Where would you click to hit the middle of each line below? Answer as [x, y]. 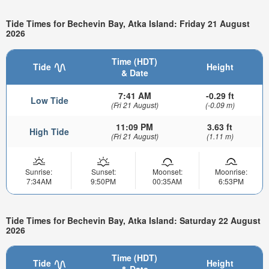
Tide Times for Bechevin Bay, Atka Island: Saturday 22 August [133, 220]
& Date [134, 73]
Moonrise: [231, 172]
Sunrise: [39, 172]
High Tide [49, 132]
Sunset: [103, 172]
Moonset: [167, 172]
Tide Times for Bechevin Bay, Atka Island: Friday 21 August [128, 24]
